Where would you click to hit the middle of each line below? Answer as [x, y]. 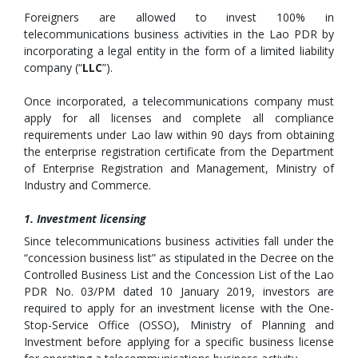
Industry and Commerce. [88, 185]
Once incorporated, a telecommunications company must [179, 101]
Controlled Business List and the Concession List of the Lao [179, 274]
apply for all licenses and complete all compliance [179, 117]
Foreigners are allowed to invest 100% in [179, 17]
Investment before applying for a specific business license [179, 341]
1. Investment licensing [85, 218]
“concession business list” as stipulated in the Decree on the [179, 257]
